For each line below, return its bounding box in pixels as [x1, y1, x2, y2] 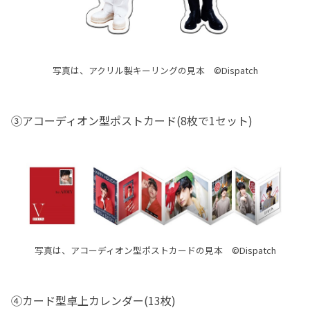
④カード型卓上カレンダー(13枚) [11, 291, 176, 309]
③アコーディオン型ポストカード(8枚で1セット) [11, 112, 253, 129]
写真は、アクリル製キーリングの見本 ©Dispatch [52, 64, 258, 77]
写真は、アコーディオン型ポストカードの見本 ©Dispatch [34, 243, 276, 257]
